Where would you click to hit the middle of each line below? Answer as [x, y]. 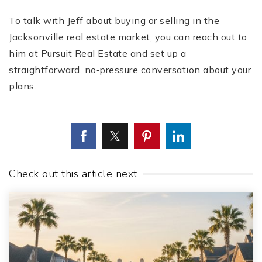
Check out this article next [73, 174]
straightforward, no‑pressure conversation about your [130, 70]
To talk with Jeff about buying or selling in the [114, 21]
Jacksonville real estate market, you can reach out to [128, 37]
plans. [23, 86]
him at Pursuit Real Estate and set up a [98, 54]
